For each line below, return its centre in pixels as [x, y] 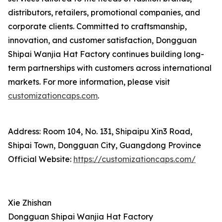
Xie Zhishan [30, 203]
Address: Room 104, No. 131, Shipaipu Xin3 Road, [100, 131]
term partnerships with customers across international [110, 68]
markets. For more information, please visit [89, 82]
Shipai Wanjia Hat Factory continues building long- [106, 54]
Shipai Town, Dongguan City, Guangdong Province [105, 145]
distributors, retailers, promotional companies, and [104, 12]
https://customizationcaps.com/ [135, 159]
